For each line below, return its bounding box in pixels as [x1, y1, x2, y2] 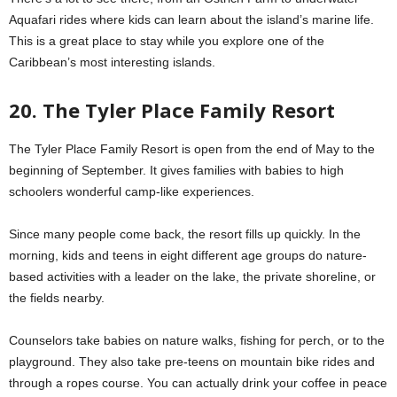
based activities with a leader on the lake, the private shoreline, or [9, 269, 376, 284]
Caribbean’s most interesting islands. [9, 54, 215, 69]
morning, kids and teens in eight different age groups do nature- [9, 247, 367, 262]
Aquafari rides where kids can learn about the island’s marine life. [9, 12, 374, 27]
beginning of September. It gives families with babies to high [9, 162, 344, 177]
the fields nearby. [9, 290, 105, 305]
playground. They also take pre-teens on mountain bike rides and [9, 354, 375, 369]
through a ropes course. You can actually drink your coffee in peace [9, 375, 387, 390]
